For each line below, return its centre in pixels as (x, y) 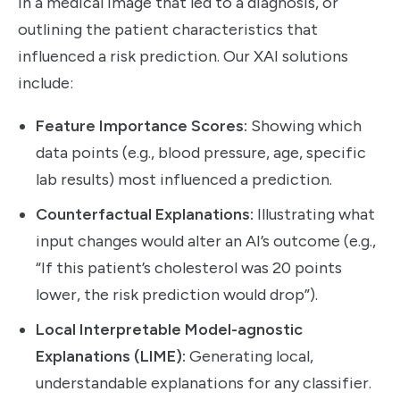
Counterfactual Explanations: (145, 215)
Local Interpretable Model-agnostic (169, 330)
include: (46, 83)
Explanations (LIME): (111, 357)
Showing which (304, 126)
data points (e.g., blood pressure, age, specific (201, 153)
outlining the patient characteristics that (168, 29)
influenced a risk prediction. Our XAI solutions (183, 56)
